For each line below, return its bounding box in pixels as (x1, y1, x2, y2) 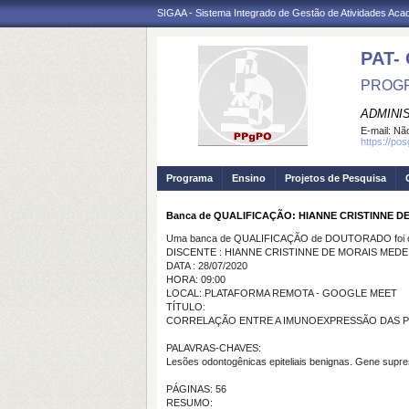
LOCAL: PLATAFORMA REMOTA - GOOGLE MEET (166, 288, 397, 299)
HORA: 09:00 (166, 274, 225, 285)
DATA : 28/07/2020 (166, 260, 247, 271)
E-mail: (361, 125, 393, 136)
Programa (166, 173, 213, 184)
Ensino (232, 173, 266, 184)
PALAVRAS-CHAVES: (166, 342, 261, 353)
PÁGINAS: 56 (166, 383, 226, 394)
